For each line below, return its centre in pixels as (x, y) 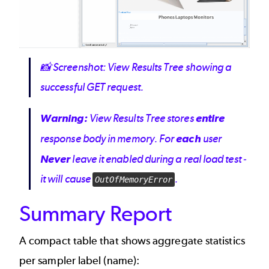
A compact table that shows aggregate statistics (132, 241)
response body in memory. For (108, 139)
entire (210, 118)
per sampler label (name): (80, 261)
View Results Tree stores (141, 119)
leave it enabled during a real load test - (158, 159)
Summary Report (96, 214)
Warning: (64, 118)
